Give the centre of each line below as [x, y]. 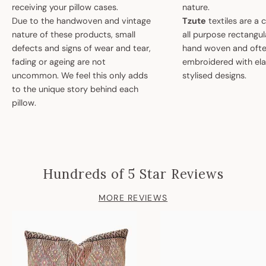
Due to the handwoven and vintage [81, 21]
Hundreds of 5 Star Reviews [133, 174]
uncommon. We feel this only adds [80, 76]
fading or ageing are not [59, 62]
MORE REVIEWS [133, 198]
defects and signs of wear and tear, [81, 48]
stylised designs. [215, 76]
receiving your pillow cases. [66, 7]
